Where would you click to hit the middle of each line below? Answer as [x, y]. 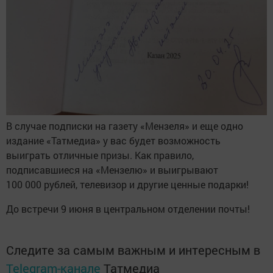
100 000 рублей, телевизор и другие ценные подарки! [127, 184]
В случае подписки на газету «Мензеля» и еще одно [125, 126]
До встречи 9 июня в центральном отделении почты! [128, 208]
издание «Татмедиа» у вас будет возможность [113, 140]
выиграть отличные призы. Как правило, [100, 155]
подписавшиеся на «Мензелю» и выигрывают [112, 169]
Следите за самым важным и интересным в [133, 250]
